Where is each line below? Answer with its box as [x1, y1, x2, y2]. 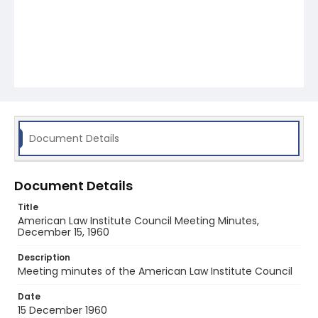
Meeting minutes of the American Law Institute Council [18, 264, 292, 278]
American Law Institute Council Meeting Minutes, [18, 214, 259, 228]
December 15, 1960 [18, 225, 109, 239]
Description [18, 251, 70, 263]
